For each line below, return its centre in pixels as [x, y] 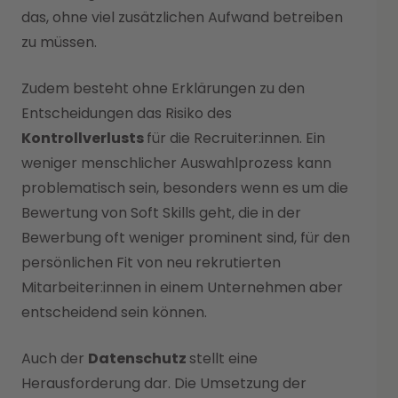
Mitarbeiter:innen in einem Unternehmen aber [182, 287]
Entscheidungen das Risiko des [127, 113]
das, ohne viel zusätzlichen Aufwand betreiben [182, 17]
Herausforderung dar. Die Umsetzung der [164, 383]
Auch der [55, 358]
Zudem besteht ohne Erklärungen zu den [163, 88]
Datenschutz [139, 358]
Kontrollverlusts [84, 138]
